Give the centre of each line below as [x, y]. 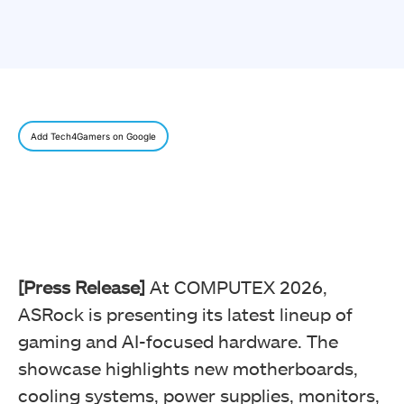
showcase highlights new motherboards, [188, 368]
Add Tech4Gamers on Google [93, 137]
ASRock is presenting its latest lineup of [185, 314]
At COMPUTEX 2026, [236, 287]
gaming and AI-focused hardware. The [178, 341]
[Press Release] [82, 287]
